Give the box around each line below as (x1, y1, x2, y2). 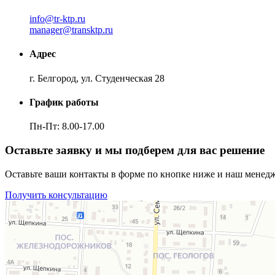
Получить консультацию (5, 189, 107, 200)
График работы (29, 96, 99, 107)
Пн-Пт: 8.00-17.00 (29, 121, 104, 132)
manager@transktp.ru (29, 25, 113, 36)
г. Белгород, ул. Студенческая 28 (29, 72, 165, 83)
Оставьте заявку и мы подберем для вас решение (5, 143, 265, 157)
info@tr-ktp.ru (29, 14, 85, 25)
